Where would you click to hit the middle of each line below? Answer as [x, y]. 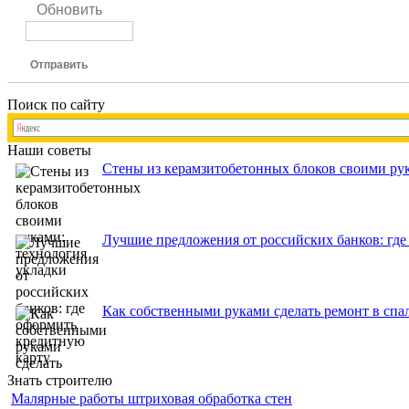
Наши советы [49, 151]
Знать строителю [60, 381]
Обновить [69, 10]
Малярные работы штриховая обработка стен [152, 399]
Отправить [59, 65]
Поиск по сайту [56, 105]
